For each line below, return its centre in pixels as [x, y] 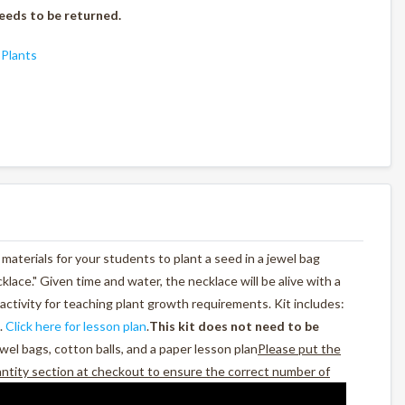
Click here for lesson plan [76, 325]
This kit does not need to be [234, 325]
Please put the [299, 348]
